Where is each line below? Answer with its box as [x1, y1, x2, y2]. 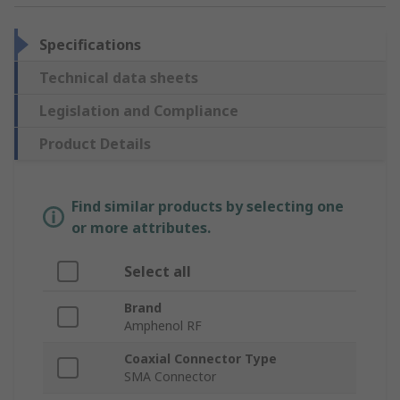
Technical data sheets [39, 68, 198, 88]
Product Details [39, 134, 151, 154]
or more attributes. [71, 218, 211, 238]
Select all [124, 262, 191, 282]
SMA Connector [124, 368, 216, 386]
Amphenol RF [124, 317, 202, 335]
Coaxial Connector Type [124, 350, 277, 368]
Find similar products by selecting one [71, 196, 344, 217]
